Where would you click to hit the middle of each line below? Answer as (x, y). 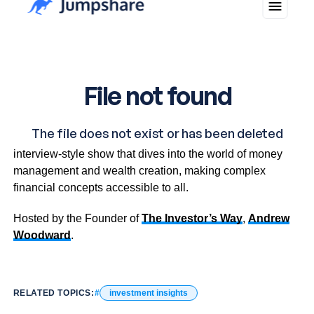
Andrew (268, 218)
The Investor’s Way (192, 218)
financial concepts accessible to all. (101, 187)
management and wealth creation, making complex (139, 170)
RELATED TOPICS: (54, 293)
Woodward (42, 235)
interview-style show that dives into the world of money (148, 153)
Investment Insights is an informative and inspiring (136, 137)
